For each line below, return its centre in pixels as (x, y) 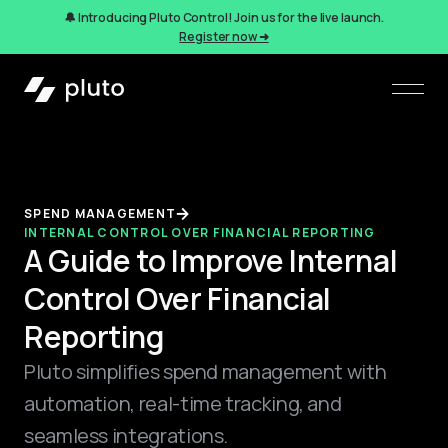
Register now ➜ (224, 36)
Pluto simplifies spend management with (205, 371)
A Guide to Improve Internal (211, 260)
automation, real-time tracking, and (183, 403)
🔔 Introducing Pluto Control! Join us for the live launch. (224, 17)
